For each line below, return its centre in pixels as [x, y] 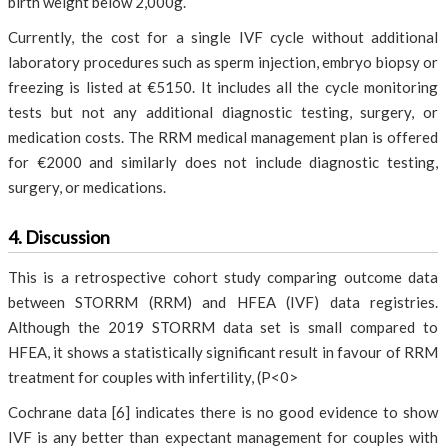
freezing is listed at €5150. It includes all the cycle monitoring [223, 87]
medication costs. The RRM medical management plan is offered [223, 137]
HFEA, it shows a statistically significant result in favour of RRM [223, 352]
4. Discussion [59, 237]
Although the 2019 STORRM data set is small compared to [223, 327]
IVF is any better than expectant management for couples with [223, 437]
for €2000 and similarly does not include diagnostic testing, [223, 162]
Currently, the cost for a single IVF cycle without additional [223, 37]
